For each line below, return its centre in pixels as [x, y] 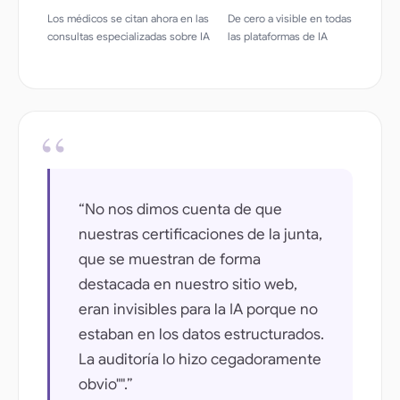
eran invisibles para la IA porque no [198, 309]
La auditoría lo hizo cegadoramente [200, 359]
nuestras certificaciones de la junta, [200, 234]
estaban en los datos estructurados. [201, 334]
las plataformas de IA [277, 36]
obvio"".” [106, 384]
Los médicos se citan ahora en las [128, 18]
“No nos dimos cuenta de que [180, 209]
